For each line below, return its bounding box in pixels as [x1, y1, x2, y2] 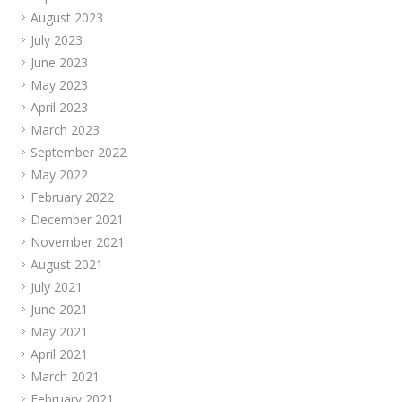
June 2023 [31, 54, 88, 72]
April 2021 [31, 345, 88, 363]
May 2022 [31, 166, 88, 184]
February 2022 [31, 188, 114, 206]
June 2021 [31, 301, 88, 319]
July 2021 [31, 278, 83, 296]
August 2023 [31, 9, 103, 27]
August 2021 [31, 256, 103, 274]
